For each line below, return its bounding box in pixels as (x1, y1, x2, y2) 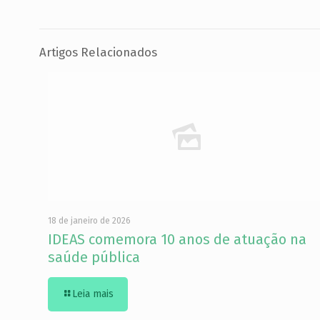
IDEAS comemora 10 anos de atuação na (48, 231, 306, 248)
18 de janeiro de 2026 (48, 216, 131, 226)
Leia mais (72, 288, 114, 300)
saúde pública (48, 249, 140, 266)
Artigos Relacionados (39, 45, 157, 59)
